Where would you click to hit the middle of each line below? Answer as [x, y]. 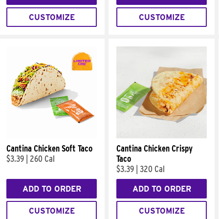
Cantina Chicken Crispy [154, 148]
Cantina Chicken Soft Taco [49, 148]
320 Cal [152, 169]
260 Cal [42, 159]
